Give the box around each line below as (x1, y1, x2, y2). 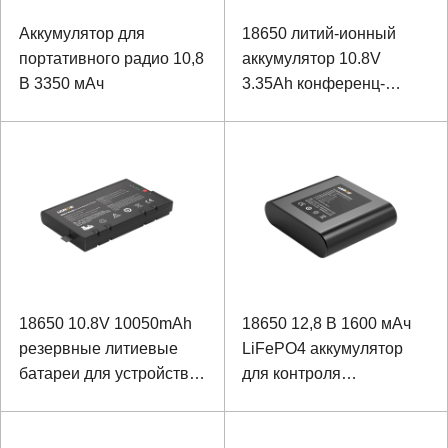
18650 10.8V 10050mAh (18, 315, 192, 332)
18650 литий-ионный (242, 24, 396, 42)
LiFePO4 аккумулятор (242, 340, 403, 357)
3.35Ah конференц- (242, 74, 385, 92)
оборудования (242, 99, 348, 117)
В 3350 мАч (18, 74, 104, 92)
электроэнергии (242, 390, 359, 407)
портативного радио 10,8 (18, 49, 204, 67)
